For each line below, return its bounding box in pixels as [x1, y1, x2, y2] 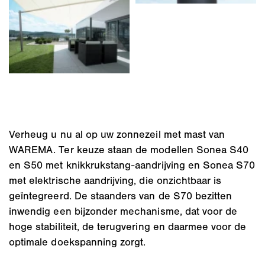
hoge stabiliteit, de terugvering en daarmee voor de [9, 219, 247, 233]
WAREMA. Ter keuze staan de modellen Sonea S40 [9, 143, 249, 156]
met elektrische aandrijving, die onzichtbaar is [9, 173, 222, 187]
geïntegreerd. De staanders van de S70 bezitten [9, 189, 232, 202]
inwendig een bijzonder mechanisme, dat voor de [9, 204, 238, 218]
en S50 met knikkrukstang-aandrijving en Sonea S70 [9, 158, 256, 172]
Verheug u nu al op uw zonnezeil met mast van [9, 127, 225, 141]
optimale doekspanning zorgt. [9, 235, 146, 248]
